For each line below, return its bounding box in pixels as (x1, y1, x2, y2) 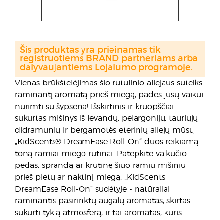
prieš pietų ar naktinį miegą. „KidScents (15, 173, 165, 181)
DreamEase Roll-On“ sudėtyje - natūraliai (15, 185, 170, 193)
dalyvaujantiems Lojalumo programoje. (20, 63, 192, 72)
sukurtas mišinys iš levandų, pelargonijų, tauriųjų (15, 114, 198, 122)
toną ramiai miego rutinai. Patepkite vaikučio (15, 150, 187, 158)
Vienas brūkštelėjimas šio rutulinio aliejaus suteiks (15, 79, 202, 87)
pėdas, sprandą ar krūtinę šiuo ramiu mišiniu (15, 162, 186, 169)
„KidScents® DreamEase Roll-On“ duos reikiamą (15, 138, 198, 146)
